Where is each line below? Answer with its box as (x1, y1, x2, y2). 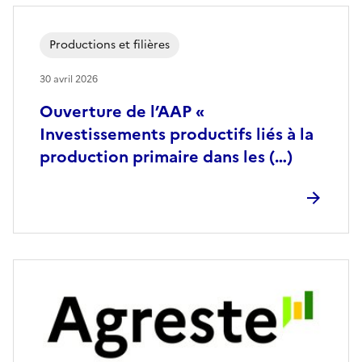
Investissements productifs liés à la (40, 122, 314, 146)
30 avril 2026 (40, 72, 98, 86)
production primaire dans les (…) (40, 145, 293, 169)
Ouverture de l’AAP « (40, 99, 204, 124)
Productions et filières (49, 36, 170, 53)
